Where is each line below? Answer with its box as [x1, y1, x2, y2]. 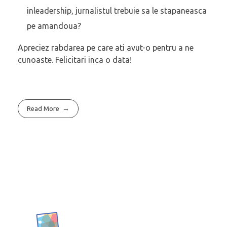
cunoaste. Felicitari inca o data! [18, 55, 132, 65]
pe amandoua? [26, 21, 81, 31]
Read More [27, 105, 60, 112]
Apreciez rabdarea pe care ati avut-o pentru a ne [18, 43, 194, 53]
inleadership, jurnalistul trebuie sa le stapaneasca [26, 6, 207, 16]
